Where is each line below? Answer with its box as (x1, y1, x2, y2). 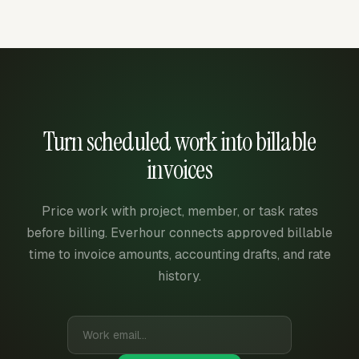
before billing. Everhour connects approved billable (26, 224, 333, 241)
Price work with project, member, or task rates (41, 203, 318, 220)
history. (158, 268, 201, 284)
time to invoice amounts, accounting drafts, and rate (28, 246, 331, 263)
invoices (147, 153, 212, 187)
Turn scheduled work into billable (42, 125, 317, 159)
